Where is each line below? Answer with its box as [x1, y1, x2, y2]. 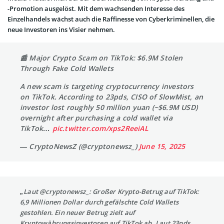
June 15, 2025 [139, 141, 185, 151]
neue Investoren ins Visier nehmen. [7, 25, 115, 34]
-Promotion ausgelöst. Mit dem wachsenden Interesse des [7, 4, 184, 13]
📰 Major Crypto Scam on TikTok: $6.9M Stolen [20, 53, 183, 63]
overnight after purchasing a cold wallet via [20, 113, 172, 123]
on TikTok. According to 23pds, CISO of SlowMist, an [20, 92, 203, 102]
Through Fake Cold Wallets [20, 63, 113, 73]
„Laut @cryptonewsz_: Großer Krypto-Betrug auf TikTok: [20, 187, 199, 196]
